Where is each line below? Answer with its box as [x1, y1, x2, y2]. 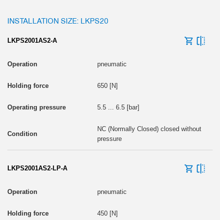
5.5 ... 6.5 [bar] [97, 103, 139, 111]
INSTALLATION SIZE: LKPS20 [7, 15, 109, 25]
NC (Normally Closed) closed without [97, 125, 201, 133]
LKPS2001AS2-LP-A [7, 164, 67, 172]
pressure [97, 135, 122, 142]
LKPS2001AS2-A [7, 36, 57, 44]
